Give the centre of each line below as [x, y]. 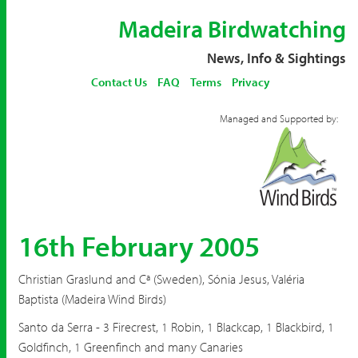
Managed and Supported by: [279, 118]
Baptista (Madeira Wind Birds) [92, 299]
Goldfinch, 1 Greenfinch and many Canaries [131, 347]
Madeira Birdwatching [232, 29]
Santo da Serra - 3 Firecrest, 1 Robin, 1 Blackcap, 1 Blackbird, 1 [176, 327]
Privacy [251, 82]
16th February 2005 [139, 245]
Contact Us [119, 82]
